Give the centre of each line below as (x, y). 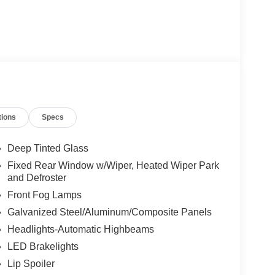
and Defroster (37, 178)
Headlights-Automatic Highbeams (80, 230)
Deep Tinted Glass (48, 149)
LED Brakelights (43, 247)
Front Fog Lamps (44, 195)
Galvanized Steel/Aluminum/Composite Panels (109, 212)
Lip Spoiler (31, 264)
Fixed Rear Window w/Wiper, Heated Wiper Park (113, 166)
